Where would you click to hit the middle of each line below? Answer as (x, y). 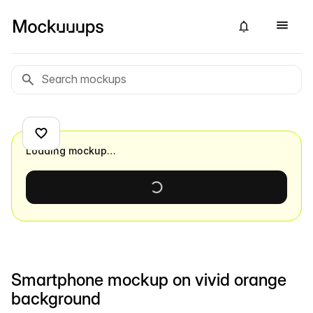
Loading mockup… (71, 151)
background (56, 299)
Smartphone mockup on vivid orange (149, 280)
